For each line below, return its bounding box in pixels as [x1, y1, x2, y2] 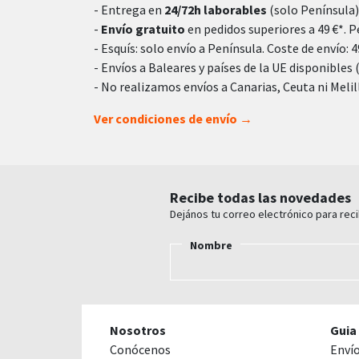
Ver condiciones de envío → [94, 110, 252, 127]
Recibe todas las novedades [170, 188, 351, 207]
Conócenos [110, 341, 171, 357]
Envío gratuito [101, 20, 185, 37]
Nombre [190, 237, 232, 252]
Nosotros [110, 321, 166, 338]
